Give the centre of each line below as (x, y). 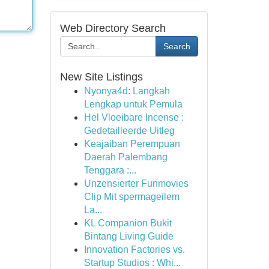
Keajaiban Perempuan (132, 144)
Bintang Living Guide (128, 236)
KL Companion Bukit (128, 223)
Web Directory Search (113, 28)
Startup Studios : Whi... (132, 263)
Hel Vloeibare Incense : (134, 117)
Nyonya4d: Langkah (127, 91)
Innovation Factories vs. (134, 249)
